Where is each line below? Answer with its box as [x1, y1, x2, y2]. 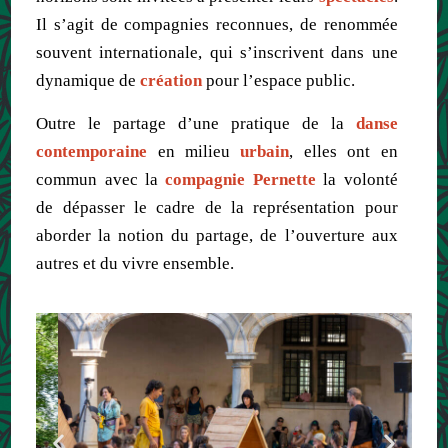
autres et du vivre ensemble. [36, 253, 235, 273]
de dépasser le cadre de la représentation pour [36, 197, 398, 217]
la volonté [323, 169, 398, 189]
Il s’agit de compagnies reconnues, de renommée [36, 14, 398, 34]
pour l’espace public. [206, 70, 356, 90]
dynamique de [36, 70, 141, 90]
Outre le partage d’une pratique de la [36, 113, 356, 133]
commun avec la [36, 169, 166, 189]
